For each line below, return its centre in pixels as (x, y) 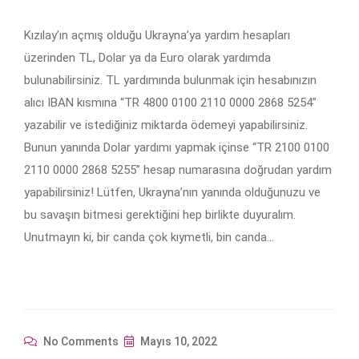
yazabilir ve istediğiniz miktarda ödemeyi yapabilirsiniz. (166, 125)
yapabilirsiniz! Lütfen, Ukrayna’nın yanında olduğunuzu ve (172, 193)
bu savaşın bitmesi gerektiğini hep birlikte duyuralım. (160, 215)
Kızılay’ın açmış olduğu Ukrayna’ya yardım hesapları (157, 36)
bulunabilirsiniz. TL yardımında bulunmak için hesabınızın (170, 81)
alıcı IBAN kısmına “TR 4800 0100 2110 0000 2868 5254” (170, 103)
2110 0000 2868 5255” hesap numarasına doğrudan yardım (178, 170)
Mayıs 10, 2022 (177, 342)
